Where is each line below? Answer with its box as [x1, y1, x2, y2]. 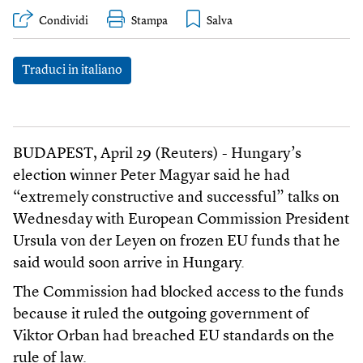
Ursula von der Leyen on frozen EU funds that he [13, 233, 340, 250]
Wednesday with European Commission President [13, 211, 349, 228]
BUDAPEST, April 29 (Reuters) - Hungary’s [13, 146, 301, 162]
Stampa [131, 15, 168, 28]
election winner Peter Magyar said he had [13, 168, 290, 184]
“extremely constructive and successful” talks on [13, 190, 340, 206]
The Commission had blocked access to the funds [13, 284, 344, 301]
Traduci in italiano [22, 64, 122, 78]
